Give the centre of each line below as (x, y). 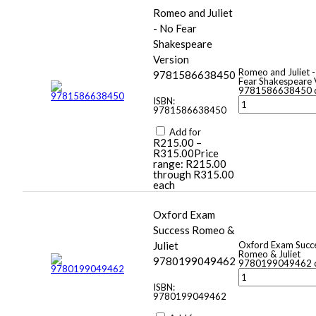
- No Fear (175, 29)
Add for (184, 132)
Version (171, 60)
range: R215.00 (190, 164)
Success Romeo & (194, 230)
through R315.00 (194, 175)
